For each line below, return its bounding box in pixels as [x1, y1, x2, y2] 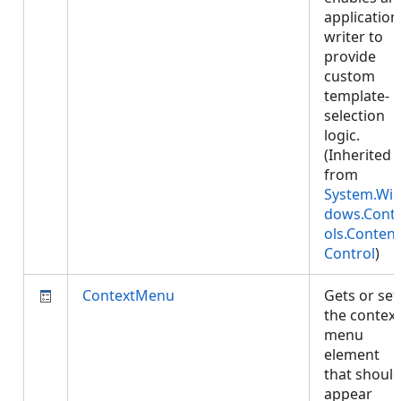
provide [324, 47, 376, 66]
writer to [324, 27, 383, 47]
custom [324, 66, 375, 86]
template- [324, 86, 389, 106]
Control [324, 243, 375, 263]
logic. [324, 125, 360, 145]
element [324, 345, 380, 364]
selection [324, 106, 385, 125]
